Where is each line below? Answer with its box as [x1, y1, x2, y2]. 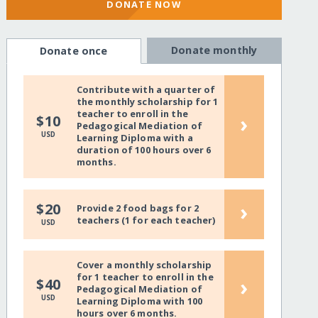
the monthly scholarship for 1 [76, 95, 219, 109]
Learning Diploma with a [76, 131, 193, 145]
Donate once [39, 44, 108, 58]
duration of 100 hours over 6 [76, 143, 212, 157]
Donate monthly [171, 43, 258, 57]
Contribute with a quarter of [76, 83, 216, 97]
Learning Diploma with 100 [76, 295, 202, 308]
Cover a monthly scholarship [76, 258, 212, 272]
